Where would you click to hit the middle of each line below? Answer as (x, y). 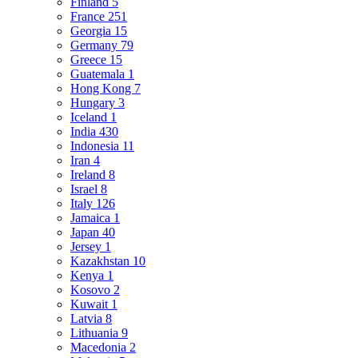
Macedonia (100, 348)
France (89, 17)
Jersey (88, 247)
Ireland (89, 175)
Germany (95, 46)
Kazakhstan (101, 261)
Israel (86, 189)
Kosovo (92, 290)
